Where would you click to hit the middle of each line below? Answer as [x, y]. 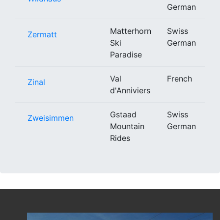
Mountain [127, 126]
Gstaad [123, 114]
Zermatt [42, 34]
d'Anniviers [130, 90]
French [179, 78]
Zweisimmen [51, 118]
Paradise [126, 54]
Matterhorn [131, 31]
